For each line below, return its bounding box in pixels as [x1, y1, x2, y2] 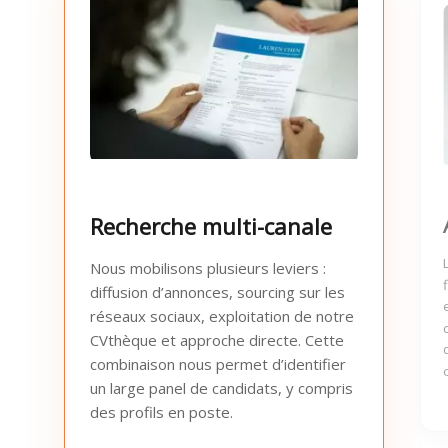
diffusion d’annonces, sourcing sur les [90, 282, 345, 303]
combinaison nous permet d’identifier [90, 354, 346, 375]
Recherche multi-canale [90, 211, 332, 242]
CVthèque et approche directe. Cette [90, 330, 344, 351]
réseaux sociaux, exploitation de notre [90, 306, 354, 327]
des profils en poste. [90, 402, 233, 423]
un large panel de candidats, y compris [90, 378, 353, 399]
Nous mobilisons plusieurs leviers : [90, 258, 326, 279]
